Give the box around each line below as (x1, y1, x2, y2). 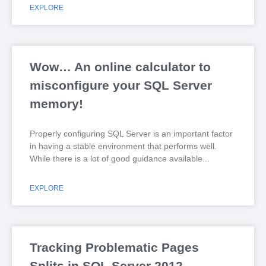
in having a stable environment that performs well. (30, 141, 219, 151)
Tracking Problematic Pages (30, 240, 199, 254)
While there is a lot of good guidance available (30, 154, 202, 163)
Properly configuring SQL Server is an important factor (30, 129, 233, 138)
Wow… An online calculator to (30, 60, 211, 74)
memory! (30, 97, 83, 110)
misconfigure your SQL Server (30, 78, 212, 92)
